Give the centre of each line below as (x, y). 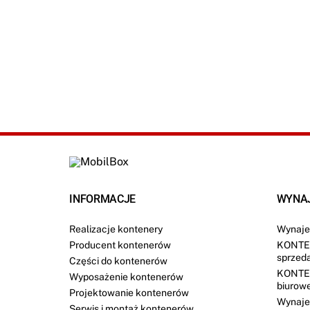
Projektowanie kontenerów (129, 292)
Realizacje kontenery (116, 229)
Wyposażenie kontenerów (127, 276)
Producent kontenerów (120, 245)
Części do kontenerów (119, 261)
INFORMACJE (103, 199)
